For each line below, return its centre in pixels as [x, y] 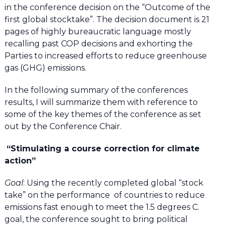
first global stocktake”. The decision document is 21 [107, 20]
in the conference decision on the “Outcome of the [107, 8]
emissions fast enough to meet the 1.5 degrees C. [102, 207]
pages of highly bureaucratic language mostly [98, 32]
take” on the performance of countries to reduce [104, 195]
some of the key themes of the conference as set [103, 115]
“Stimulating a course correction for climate [103, 149]
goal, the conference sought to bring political [96, 219]
